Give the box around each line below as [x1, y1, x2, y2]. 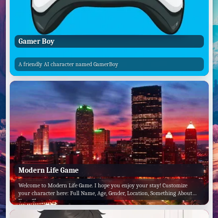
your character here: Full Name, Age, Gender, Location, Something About [18, 190, 192, 197]
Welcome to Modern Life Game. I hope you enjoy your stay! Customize [18, 182, 187, 189]
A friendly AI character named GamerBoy [18, 60, 118, 68]
